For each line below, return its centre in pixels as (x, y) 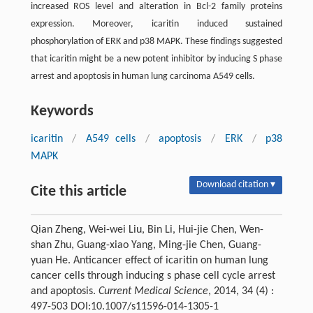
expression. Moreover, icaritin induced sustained (156, 24)
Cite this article (78, 191)
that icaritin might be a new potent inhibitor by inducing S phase (156, 59)
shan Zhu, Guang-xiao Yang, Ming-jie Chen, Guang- (146, 245)
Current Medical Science (153, 291)
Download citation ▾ (236, 184)
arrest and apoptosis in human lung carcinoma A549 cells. (143, 76)
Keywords (62, 111)
